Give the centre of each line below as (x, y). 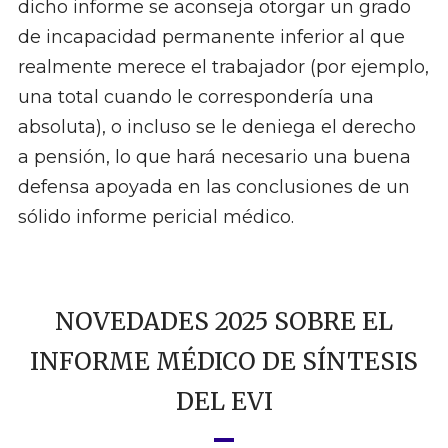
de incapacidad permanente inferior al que (211, 37)
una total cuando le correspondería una (195, 97)
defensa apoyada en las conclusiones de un (213, 187)
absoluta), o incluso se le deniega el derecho (216, 127)
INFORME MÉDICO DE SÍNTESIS (224, 362)
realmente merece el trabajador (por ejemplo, (223, 67)
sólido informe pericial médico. (155, 217)
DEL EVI (224, 402)
